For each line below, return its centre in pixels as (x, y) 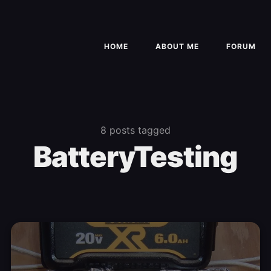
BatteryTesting (135, 157)
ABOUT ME (177, 47)
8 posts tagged (135, 130)
